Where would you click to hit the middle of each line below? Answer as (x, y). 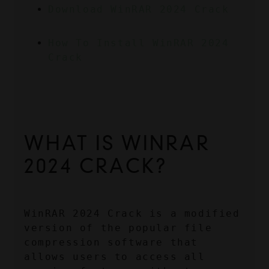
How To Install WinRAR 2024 (139, 43)
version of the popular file (118, 228)
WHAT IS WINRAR (117, 144)
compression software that (111, 243)
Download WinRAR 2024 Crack (139, 10)
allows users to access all (115, 257)
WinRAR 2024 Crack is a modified (132, 214)
